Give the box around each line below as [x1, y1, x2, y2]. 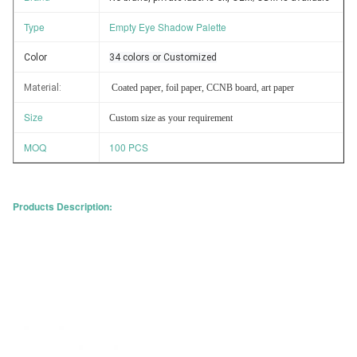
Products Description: [13, 199, 112, 214]
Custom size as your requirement [109, 112, 233, 124]
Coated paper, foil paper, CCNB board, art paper [112, 82, 294, 93]
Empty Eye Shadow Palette [109, 20, 226, 33]
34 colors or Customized [109, 52, 217, 63]
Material [24, 82, 59, 93]
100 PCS [109, 140, 148, 154]
